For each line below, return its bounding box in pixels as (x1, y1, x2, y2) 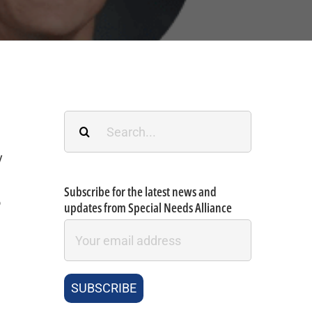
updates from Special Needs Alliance (63, 199, 232, 216)
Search (63, 114, 102, 128)
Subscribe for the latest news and (63, 183, 217, 200)
